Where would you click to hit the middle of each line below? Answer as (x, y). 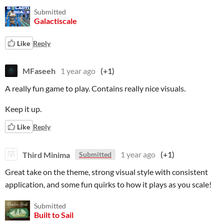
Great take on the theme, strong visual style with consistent (106, 172)
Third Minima (46, 154)
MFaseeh (39, 71)
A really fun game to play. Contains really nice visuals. (95, 88)
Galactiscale (55, 21)
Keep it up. (23, 109)
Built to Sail (54, 215)
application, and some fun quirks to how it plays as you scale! (108, 184)
